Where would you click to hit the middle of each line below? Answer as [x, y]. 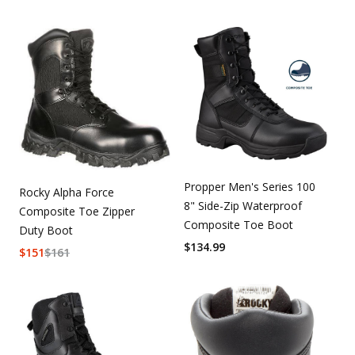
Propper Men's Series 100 [250, 186]
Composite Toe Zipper [77, 211]
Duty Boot [46, 230]
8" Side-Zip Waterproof [243, 205]
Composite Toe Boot [239, 224]
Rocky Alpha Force [67, 192]
